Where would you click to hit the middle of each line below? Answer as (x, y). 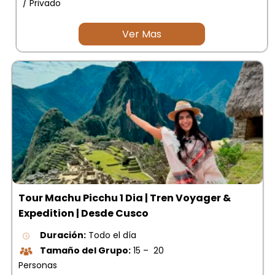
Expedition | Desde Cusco (83, 214)
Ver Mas (142, 34)
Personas (38, 265)
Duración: (63, 235)
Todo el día (111, 235)
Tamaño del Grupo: (85, 251)
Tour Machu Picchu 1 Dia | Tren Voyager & (125, 198)
